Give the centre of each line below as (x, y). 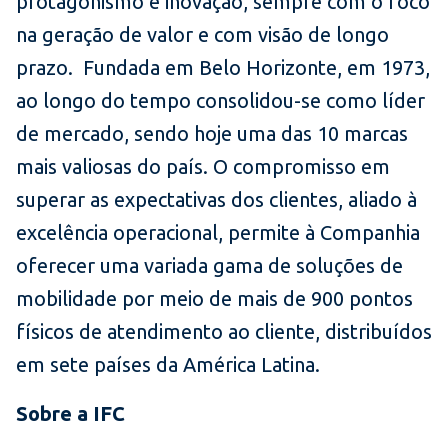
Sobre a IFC (73, 414)
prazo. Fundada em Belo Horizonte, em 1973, (223, 68)
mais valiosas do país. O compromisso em (203, 167)
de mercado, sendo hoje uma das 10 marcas (212, 134)
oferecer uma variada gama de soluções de (209, 266)
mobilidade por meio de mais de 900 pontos (214, 299)
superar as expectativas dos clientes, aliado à (216, 200)
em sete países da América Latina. (168, 365)
